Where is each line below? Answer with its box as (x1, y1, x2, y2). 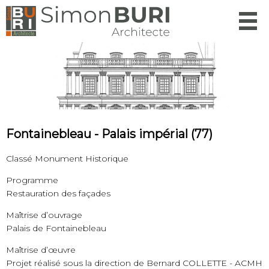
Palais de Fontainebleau (6, 223, 106, 234)
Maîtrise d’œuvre (6, 244, 76, 255)
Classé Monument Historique (6, 153, 128, 164)
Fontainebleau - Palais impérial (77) (6, 127, 213, 141)
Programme (6, 175, 58, 186)
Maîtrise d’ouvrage (6, 210, 82, 220)
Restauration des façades (6, 188, 110, 199)
